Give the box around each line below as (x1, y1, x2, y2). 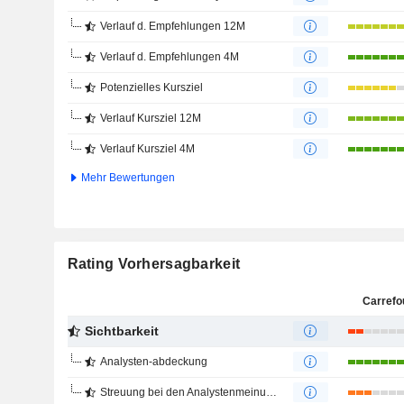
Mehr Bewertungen (78, 171, 175, 184)
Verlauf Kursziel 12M (99, 112, 201, 124)
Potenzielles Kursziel (99, 81, 203, 94)
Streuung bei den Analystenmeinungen (99, 386, 266, 399)
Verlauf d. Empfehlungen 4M (99, 50, 239, 63)
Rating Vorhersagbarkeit (67, 256, 241, 271)
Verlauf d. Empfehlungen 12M (99, 20, 245, 32)
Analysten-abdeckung (99, 355, 207, 368)
